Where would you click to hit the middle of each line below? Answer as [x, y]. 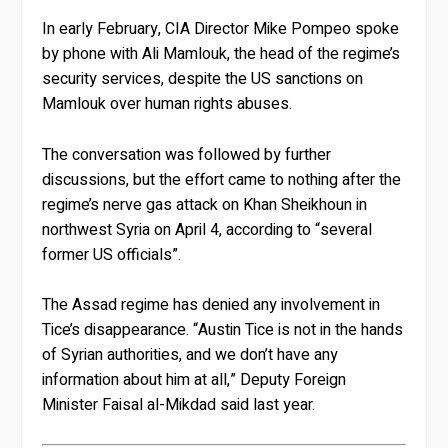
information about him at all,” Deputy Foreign [194, 380]
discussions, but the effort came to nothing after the [222, 179]
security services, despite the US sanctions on [203, 78]
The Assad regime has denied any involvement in [211, 305]
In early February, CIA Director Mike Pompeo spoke [221, 28]
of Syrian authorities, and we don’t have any [190, 355]
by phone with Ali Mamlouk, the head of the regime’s [221, 53]
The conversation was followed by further [187, 154]
